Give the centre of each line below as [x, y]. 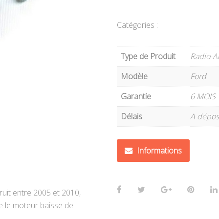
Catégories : [137, 25]
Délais [131, 117]
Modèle [134, 77]
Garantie [136, 97]
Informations [159, 150]
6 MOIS [203, 97]
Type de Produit [148, 56]
